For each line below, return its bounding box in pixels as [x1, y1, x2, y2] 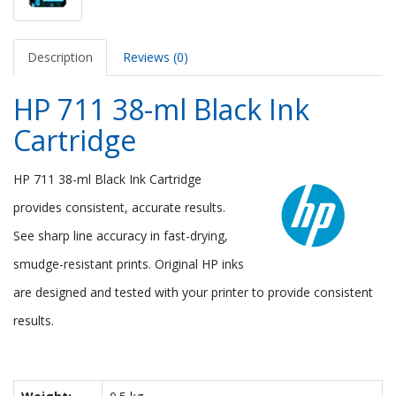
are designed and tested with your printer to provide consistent [13, 284, 373, 301]
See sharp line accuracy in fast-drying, [13, 227, 228, 244]
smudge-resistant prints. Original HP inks [13, 255, 244, 272]
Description [27, 49, 93, 65]
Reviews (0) [123, 49, 188, 65]
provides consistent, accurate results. [13, 199, 225, 216]
